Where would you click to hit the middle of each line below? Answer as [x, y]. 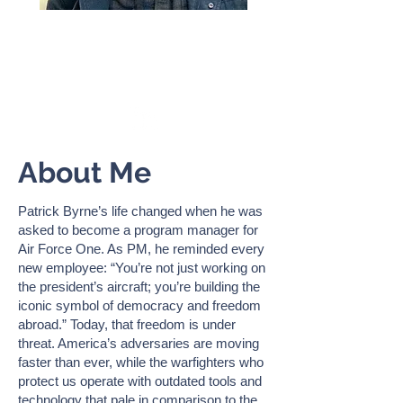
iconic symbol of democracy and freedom [139, 305]
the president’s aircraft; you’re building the [139, 287]
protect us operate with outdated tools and [140, 381]
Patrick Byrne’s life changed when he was [140, 211]
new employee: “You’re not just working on [142, 268]
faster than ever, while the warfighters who [141, 362]
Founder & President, [144, 62]
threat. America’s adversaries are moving [139, 343]
